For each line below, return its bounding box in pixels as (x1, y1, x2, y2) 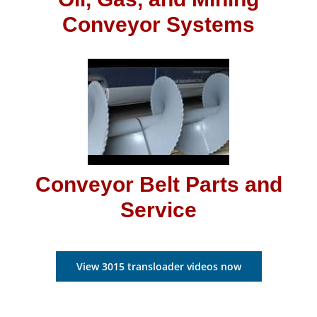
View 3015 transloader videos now (76, 260, 241, 273)
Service (120, 198, 197, 221)
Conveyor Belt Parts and (35, 173, 282, 196)
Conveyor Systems (62, 13, 255, 36)
